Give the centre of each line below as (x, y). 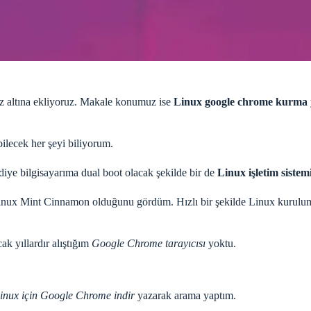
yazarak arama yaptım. (185, 295)
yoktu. (221, 243)
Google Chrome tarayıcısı (149, 243)
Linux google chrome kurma (241, 101)
